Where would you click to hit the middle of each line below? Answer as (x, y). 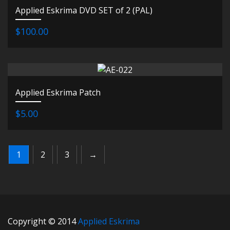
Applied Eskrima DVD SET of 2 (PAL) (84, 10)
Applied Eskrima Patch (58, 93)
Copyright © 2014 (43, 222)
